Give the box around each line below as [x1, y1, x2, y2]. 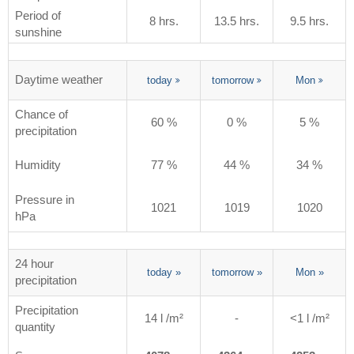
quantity [15, 321, 55, 334]
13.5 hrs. [214, 15, 259, 28]
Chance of [15, 108, 68, 122]
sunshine [15, 26, 62, 40]
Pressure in [15, 194, 74, 207]
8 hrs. [149, 15, 179, 28]
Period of [15, 9, 61, 23]
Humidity [15, 159, 61, 172]
